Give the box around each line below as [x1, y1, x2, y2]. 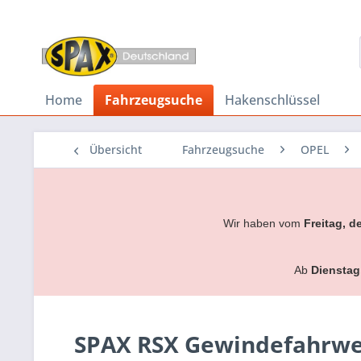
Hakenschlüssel [225, 91, 320, 109]
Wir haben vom [222, 217, 304, 230]
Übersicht [89, 142, 142, 157]
